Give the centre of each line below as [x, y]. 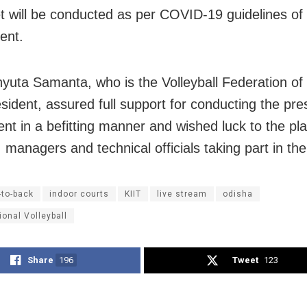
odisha [238, 194]
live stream [182, 194]
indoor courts [79, 194]
